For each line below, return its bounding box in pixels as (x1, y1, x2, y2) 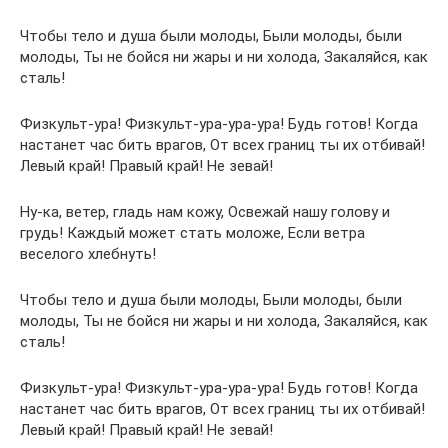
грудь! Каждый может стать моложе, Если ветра (20, 224, 365, 243)
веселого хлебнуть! (20, 245, 156, 264)
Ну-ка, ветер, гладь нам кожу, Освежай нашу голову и (20, 203, 390, 222)
